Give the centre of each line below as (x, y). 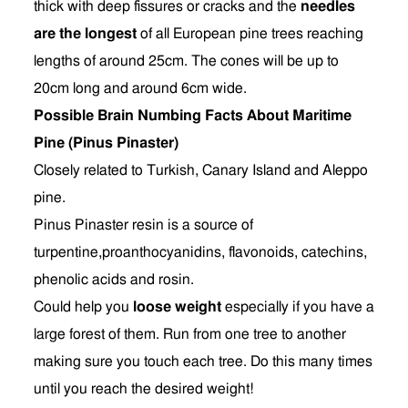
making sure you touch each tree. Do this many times (203, 362)
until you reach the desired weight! (144, 389)
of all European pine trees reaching (250, 34)
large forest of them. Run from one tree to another (190, 334)
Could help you (83, 307)
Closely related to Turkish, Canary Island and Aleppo (201, 170)
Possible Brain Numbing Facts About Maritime (193, 116)
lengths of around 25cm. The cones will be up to (186, 61)
